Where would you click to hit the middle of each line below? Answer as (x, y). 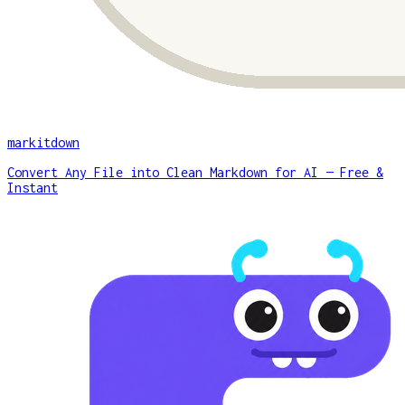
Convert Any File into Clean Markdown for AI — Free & (195, 172)
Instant (33, 187)
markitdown (43, 142)
